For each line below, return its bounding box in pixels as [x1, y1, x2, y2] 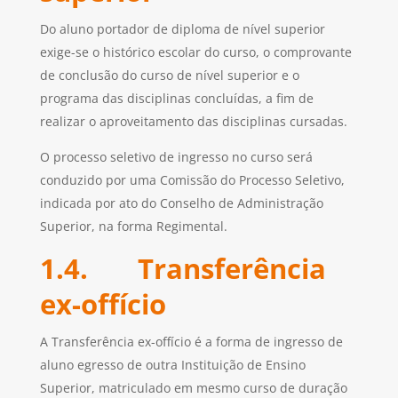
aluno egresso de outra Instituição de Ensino [39, 356, 306, 374]
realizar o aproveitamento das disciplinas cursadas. [39, 113, 347, 131]
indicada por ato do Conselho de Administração [39, 195, 323, 212]
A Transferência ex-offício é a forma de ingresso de [39, 333, 343, 351]
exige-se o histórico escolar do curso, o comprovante [39, 44, 352, 61]
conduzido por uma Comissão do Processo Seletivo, [39, 171, 345, 189]
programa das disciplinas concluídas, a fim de [39, 90, 314, 107]
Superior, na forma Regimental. [39, 218, 227, 235]
